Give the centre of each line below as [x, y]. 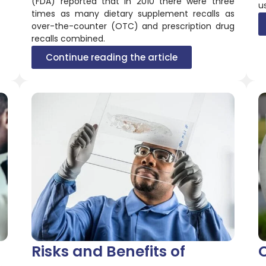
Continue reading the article [112, 57]
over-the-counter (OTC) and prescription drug [133, 26]
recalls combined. [69, 38]
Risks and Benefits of [109, 251]
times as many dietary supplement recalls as [133, 13]
